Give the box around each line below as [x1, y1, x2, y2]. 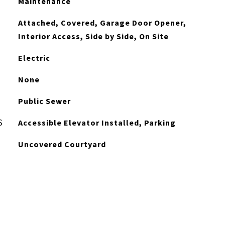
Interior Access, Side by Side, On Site [18, 31, 169, 41]
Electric [18, 53, 50, 63]
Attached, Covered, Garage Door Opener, [18, 18, 186, 28]
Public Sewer [18, 96, 71, 106]
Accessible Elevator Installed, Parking [18, 118, 176, 128]
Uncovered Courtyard [18, 139, 106, 149]
